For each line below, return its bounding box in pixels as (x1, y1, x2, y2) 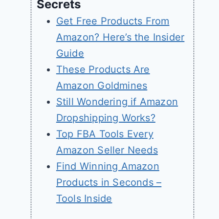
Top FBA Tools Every (56, 128, 153, 140)
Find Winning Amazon (56, 160, 159, 173)
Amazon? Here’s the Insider (56, 31, 185, 44)
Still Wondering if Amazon (56, 96, 178, 108)
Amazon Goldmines (56, 80, 148, 92)
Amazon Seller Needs (56, 144, 158, 156)
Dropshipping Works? (56, 112, 155, 124)
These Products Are (56, 64, 150, 76)
